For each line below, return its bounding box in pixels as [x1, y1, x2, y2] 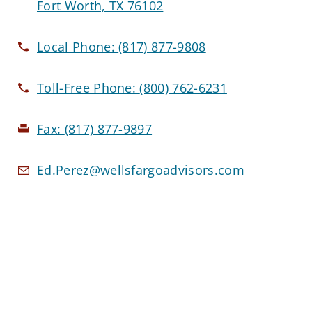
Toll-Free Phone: [37, 79, 140, 96]
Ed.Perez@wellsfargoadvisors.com [37, 161, 244, 178]
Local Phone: [37, 38, 119, 55]
